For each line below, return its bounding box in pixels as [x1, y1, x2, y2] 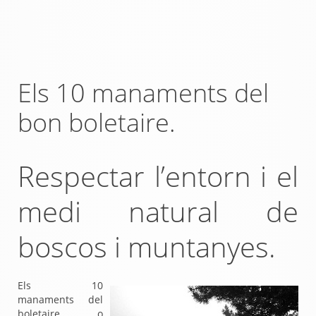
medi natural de [18, 192, 298, 231]
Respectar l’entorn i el [18, 157, 298, 195]
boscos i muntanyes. [18, 227, 276, 266]
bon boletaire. [18, 105, 176, 140]
